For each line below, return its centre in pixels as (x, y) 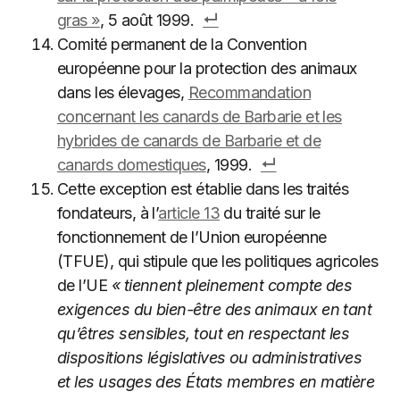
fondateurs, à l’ (108, 213)
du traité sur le (270, 213)
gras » (79, 20)
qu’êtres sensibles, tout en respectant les (204, 333)
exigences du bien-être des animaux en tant (215, 309)
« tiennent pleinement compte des (232, 285)
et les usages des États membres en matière (216, 382)
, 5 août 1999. (147, 20)
